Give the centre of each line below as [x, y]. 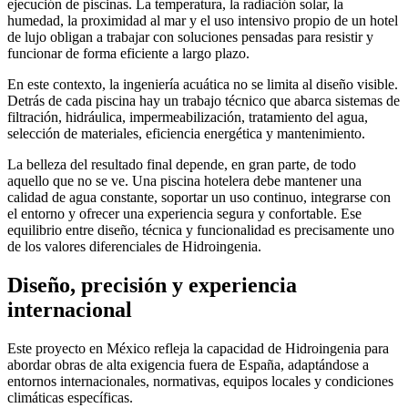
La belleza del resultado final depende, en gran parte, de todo [182, 165]
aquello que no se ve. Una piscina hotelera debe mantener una [184, 181]
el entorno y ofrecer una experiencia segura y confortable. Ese [184, 214]
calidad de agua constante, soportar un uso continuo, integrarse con [199, 198]
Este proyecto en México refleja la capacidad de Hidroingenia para [198, 349]
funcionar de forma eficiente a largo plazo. [128, 54]
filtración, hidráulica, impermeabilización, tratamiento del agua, [188, 117]
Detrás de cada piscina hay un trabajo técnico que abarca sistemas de [204, 101]
